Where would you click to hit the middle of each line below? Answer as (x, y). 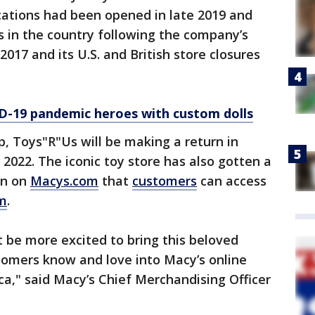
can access (232, 181)
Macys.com (64, 181)
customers (165, 181)
